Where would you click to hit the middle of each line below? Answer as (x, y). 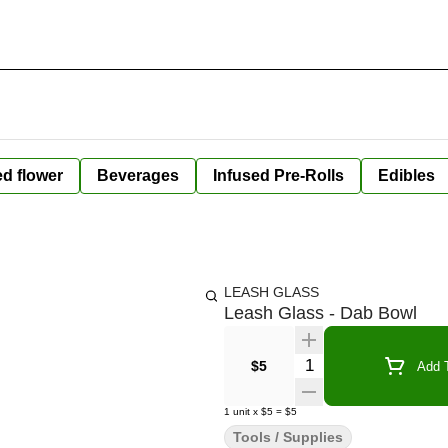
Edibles (406, 175)
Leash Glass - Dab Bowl (320, 313)
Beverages (138, 175)
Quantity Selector (354, 362)
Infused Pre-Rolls (278, 175)
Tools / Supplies (288, 437)
